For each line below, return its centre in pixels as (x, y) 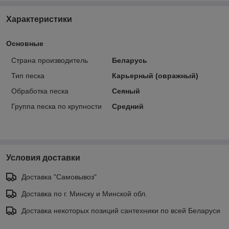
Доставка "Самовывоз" (59, 177)
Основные (25, 43)
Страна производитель (50, 60)
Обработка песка (40, 91)
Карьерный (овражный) (155, 75)
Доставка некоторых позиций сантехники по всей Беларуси (121, 210)
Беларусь (129, 60)
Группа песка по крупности (56, 106)
